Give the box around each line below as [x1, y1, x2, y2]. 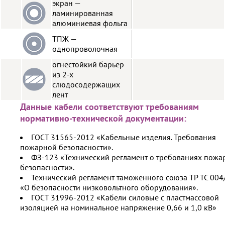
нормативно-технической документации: [20, 112, 186, 124]
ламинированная [52, 8, 113, 18]
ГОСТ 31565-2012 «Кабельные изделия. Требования [31, 132, 216, 142]
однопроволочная [52, 43, 118, 54]
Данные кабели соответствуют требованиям [20, 100, 199, 113]
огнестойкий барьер [52, 59, 124, 69]
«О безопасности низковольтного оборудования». [20, 182, 198, 192]
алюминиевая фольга [52, 18, 128, 28]
